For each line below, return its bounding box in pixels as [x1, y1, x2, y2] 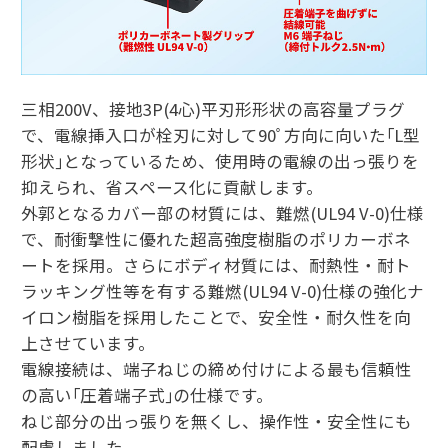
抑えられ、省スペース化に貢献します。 [20, 175, 323, 200]
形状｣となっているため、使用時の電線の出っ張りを [20, 149, 419, 174]
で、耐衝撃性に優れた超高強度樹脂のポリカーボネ [20, 227, 411, 252]
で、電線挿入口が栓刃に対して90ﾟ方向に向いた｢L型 [20, 123, 420, 148]
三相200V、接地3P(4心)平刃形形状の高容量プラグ [20, 97, 405, 122]
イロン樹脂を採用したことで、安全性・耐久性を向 [20, 305, 411, 330]
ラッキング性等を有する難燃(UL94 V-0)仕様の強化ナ [20, 279, 424, 304]
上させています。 [20, 331, 155, 356]
